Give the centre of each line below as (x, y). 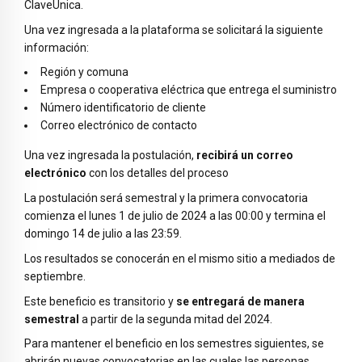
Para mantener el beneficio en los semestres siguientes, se (174, 344)
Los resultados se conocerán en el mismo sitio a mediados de (180, 258)
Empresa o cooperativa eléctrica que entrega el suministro (189, 90)
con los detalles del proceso (158, 173)
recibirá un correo (245, 156)
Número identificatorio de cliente (123, 108)
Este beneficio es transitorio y (100, 301)
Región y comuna (84, 72)
